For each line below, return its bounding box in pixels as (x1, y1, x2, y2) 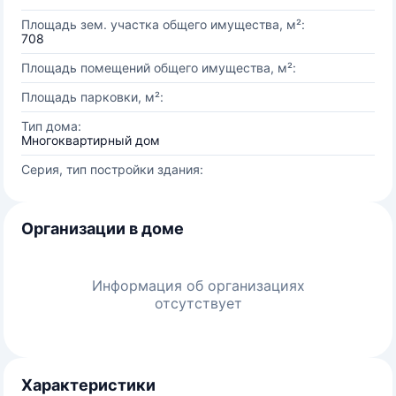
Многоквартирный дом (21, 133, 160, 148)
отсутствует (154, 294, 242, 312)
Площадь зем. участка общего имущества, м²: (21, 17, 305, 32)
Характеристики (21, 376, 156, 394)
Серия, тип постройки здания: (21, 162, 203, 177)
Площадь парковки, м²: (21, 89, 164, 104)
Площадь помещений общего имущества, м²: (21, 60, 296, 75)
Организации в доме (21, 219, 184, 238)
